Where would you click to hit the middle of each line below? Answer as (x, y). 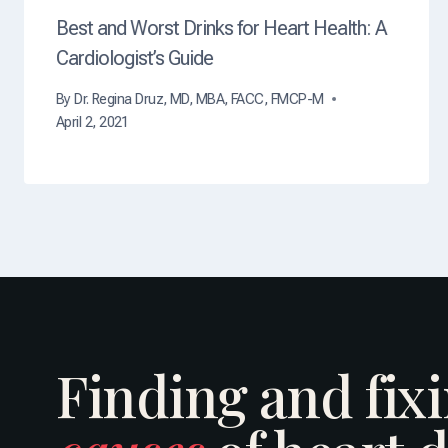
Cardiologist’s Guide (134, 58)
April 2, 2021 (92, 122)
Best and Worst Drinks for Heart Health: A (221, 28)
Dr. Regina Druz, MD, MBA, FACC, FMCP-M (199, 99)
